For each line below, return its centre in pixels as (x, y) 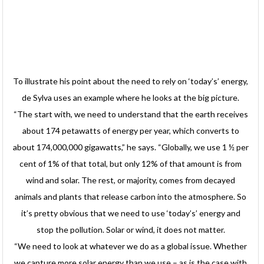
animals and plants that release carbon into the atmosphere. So (131, 197)
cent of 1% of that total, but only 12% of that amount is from (131, 164)
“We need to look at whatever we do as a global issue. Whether (131, 246)
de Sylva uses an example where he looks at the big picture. (131, 98)
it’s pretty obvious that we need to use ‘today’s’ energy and (131, 213)
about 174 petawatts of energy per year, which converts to (131, 131)
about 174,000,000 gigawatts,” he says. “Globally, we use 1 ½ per (131, 147)
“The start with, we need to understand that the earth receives (131, 114)
